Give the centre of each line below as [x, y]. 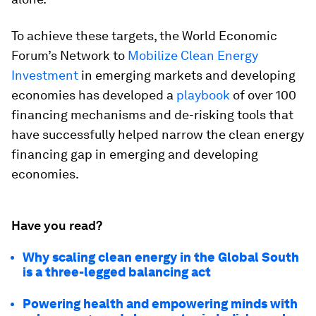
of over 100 [263, 95]
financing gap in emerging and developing [135, 154]
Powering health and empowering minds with [160, 304]
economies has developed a [94, 95]
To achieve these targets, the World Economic [144, 36]
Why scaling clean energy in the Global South [161, 257]
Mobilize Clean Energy [193, 55]
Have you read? [57, 225]
